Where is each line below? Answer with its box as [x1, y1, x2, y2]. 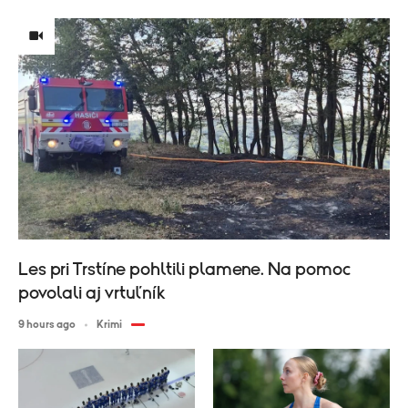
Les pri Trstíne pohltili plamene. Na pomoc [18, 260, 351, 280]
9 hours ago [18, 319, 76, 331]
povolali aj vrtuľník [18, 284, 165, 303]
